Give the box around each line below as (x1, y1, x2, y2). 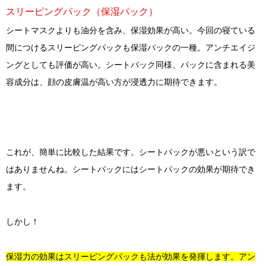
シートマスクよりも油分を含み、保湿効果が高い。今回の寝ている (6, 26, 255, 36)
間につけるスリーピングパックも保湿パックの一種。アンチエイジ (6, 43, 255, 53)
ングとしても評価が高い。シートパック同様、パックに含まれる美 (6, 60, 255, 70)
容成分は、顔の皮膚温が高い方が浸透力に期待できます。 (6, 77, 222, 87)
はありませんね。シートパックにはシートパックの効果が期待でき (6, 164, 255, 175)
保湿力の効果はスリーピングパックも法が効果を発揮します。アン (6, 252, 255, 262)
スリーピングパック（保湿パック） (6, 7, 158, 17)
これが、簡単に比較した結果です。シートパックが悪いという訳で (6, 147, 255, 157)
